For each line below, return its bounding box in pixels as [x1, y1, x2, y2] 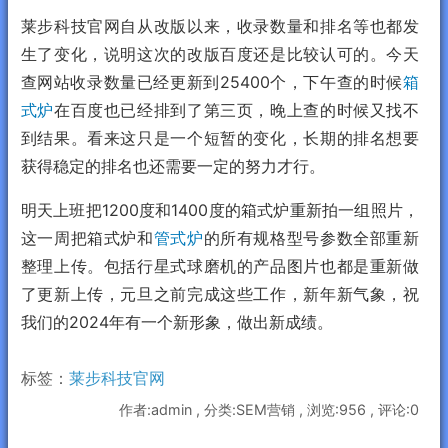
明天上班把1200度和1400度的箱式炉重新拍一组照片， [20, 199, 419, 220]
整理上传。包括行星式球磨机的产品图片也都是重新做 [20, 255, 419, 276]
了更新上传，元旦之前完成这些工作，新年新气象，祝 [20, 283, 419, 304]
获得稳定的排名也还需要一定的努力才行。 [20, 155, 325, 176]
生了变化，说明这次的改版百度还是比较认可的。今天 [20, 43, 419, 64]
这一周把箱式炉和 [20, 227, 154, 248]
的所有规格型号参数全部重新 [203, 227, 420, 248]
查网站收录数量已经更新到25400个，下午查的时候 [20, 71, 403, 92]
